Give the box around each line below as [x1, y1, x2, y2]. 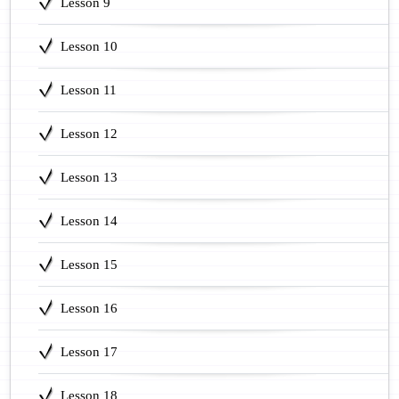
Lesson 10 [60, 39, 118, 54]
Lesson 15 [60, 257, 118, 273]
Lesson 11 [60, 83, 117, 98]
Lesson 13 [60, 170, 118, 185]
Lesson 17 [60, 345, 118, 360]
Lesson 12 [60, 126, 118, 142]
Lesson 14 [60, 214, 118, 229]
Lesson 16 [60, 301, 118, 316]
